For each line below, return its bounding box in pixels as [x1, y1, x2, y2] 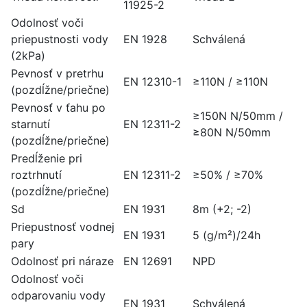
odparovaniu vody [11, 288, 106, 302]
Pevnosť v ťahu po [11, 101, 106, 114]
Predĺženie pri [11, 151, 82, 165]
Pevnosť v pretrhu [11, 66, 103, 80]
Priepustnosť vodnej [11, 220, 114, 234]
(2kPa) [11, 49, 45, 62]
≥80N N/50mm [193, 125, 271, 139]
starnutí [11, 117, 50, 131]
